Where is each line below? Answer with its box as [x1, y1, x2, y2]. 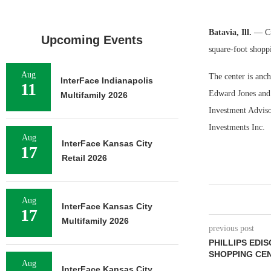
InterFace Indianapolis [60, 76, 153, 85]
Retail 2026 [62, 153, 107, 163]
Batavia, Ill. [208, 28, 254, 37]
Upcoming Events [41, 33, 143, 47]
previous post [208, 224, 254, 233]
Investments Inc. [208, 123, 265, 132]
